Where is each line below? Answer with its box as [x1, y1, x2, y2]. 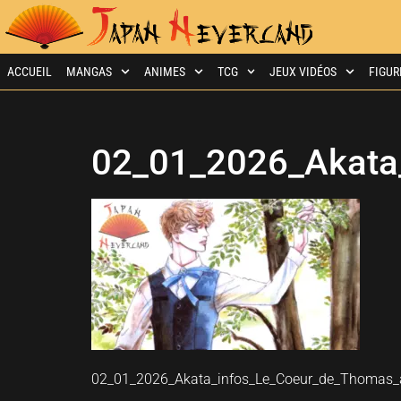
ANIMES [143, 64, 185, 79]
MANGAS [66, 64, 112, 79]
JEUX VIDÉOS [269, 64, 337, 79]
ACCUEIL [7, 64, 52, 79]
